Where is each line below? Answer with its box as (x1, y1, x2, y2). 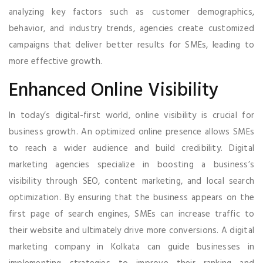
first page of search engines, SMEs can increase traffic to (9, 207, 254, 221)
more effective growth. (9, 54, 102, 69)
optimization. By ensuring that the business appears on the (9, 190, 254, 205)
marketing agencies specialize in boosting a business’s (9, 157, 254, 172)
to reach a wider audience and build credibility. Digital (9, 141, 254, 156)
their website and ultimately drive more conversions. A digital (9, 223, 254, 238)
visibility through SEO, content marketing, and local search (9, 174, 254, 188)
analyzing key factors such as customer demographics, (9, 5, 254, 19)
